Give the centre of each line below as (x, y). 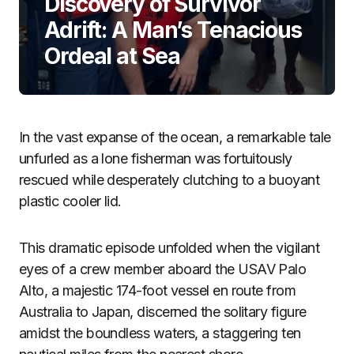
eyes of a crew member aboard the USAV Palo (163, 269)
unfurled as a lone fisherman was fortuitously (156, 158)
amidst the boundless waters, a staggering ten (160, 333)
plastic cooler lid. (70, 201)
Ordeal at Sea (112, 56)
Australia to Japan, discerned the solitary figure (163, 312)
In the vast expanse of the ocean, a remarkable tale (175, 137)
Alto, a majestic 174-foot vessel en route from (158, 290)
